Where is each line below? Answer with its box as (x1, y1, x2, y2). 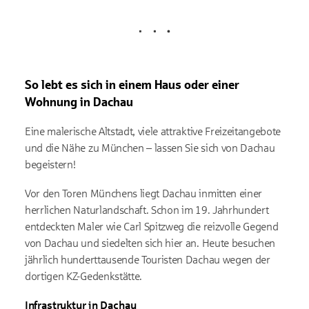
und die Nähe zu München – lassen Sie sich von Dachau (25, 141, 275, 154)
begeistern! (25, 158, 76, 170)
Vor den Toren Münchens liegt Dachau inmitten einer (25, 187, 262, 199)
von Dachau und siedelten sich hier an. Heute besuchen (25, 237, 276, 249)
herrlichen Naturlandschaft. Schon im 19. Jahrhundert (25, 203, 269, 216)
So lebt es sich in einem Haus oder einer (25, 77, 239, 92)
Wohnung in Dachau (25, 94, 133, 109)
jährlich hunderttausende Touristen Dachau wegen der (25, 253, 270, 266)
